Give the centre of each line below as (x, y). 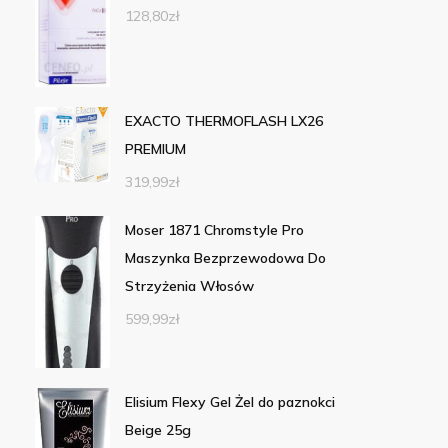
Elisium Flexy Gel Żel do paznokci (229, 402)
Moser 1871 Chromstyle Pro (214, 230)
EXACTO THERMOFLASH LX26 (223, 121)
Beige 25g (157, 430)
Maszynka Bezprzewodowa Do (225, 258)
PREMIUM (155, 149)
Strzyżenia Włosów (189, 286)
